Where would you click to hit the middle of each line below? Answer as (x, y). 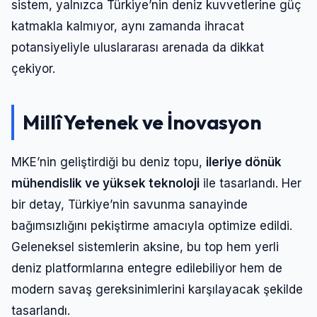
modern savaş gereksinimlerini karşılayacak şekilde (157, 289)
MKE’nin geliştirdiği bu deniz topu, (109, 162)
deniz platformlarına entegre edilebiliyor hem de (147, 268)
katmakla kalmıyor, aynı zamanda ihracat (128, 26)
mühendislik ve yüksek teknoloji (105, 183)
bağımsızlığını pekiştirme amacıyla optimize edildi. (152, 225)
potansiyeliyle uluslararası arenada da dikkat (138, 47)
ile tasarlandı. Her (250, 183)
